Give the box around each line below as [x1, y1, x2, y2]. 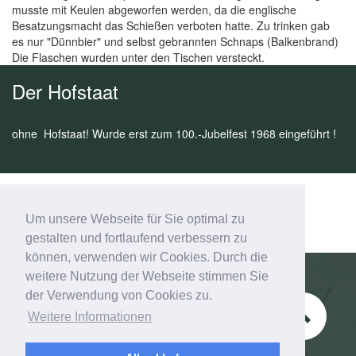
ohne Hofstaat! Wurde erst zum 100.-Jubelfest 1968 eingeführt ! [12, 126, 336, 141]
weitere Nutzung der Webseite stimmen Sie [25, 269, 269, 284]
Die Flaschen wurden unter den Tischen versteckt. [12, 49, 265, 65]
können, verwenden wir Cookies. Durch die [25, 250, 268, 265]
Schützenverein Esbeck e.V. [75, 292, 215, 308]
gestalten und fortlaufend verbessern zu [25, 231, 247, 246]
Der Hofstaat [12, 77, 118, 105]
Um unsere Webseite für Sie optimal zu [25, 212, 245, 226]
